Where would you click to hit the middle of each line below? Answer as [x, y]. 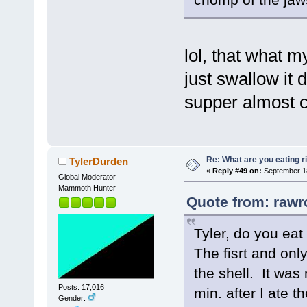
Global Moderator [87, 176]
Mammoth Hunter [87, 187]
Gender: [73, 298]
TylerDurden [99, 161]
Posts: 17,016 [81, 287]
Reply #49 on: [237, 170]
